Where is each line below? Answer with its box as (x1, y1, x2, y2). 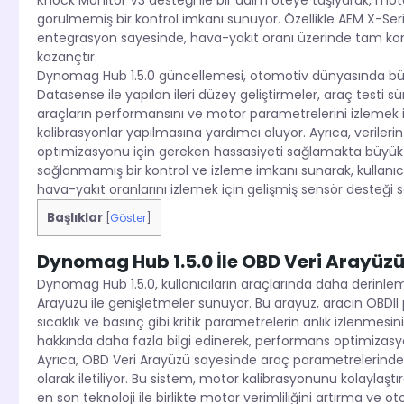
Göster (109, 210, 146, 226)
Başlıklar (46, 209, 103, 227)
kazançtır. (36, 48, 97, 67)
